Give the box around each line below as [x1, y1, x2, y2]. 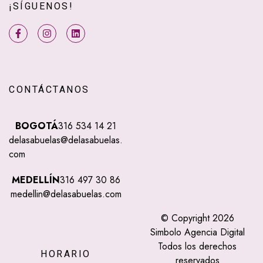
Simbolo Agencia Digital [150, 225, 245, 240]
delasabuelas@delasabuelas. [9, 133, 123, 147]
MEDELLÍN [11, 173, 60, 187]
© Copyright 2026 [160, 211, 234, 225]
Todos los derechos [158, 240, 237, 254]
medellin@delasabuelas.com [10, 187, 122, 201]
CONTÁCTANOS [9, 84, 90, 96]
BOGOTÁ [15, 119, 58, 133]
